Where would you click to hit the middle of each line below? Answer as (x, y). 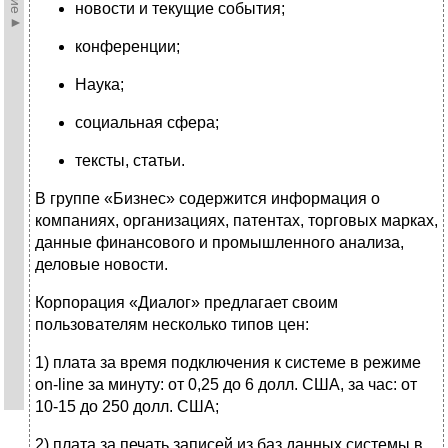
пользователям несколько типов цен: (172, 325)
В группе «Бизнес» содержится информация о (207, 199)
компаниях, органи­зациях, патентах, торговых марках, (236, 221)
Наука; (99, 85)
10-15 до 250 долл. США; (127, 407)
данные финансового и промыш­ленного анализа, (219, 243)
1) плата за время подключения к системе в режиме (228, 363)
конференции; (127, 47)
